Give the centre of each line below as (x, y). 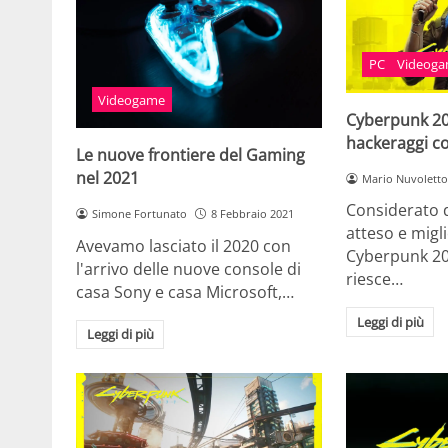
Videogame (132, 99)
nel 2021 (107, 177)
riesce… (375, 279)
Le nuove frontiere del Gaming (190, 154)
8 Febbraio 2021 (252, 213)
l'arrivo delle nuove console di (188, 268)
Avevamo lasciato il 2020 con (183, 245)
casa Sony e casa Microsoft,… (185, 291)
